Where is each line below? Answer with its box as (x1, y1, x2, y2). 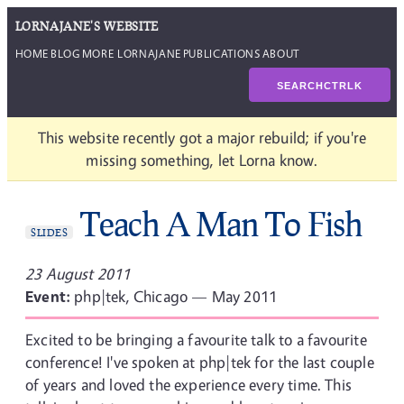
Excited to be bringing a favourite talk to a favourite (25, 330, 367, 349)
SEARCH (276, 79, 324, 91)
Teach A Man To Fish (80, 204, 363, 243)
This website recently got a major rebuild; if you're (37, 128, 367, 147)
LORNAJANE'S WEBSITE (14, 18, 159, 33)
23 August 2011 (25, 264, 131, 283)
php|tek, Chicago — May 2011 (74, 287, 278, 306)
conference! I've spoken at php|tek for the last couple (25, 353, 374, 372)
